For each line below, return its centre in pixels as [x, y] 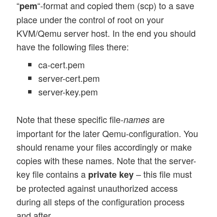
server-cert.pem [69, 78]
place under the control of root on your [90, 19]
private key [111, 175]
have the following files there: [73, 46]
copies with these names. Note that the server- [107, 161]
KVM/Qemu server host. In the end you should [106, 33]
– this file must [163, 174]
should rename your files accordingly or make [104, 147]
